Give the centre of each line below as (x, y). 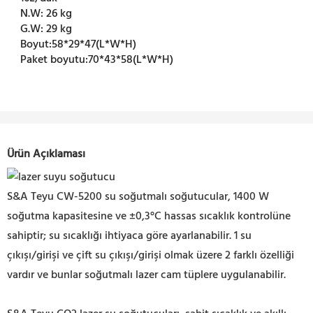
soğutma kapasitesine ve (68, 216)
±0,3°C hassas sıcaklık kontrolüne (210, 216)
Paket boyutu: (54, 60)
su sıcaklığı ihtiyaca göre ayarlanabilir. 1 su (149, 236)
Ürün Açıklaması (46, 154)
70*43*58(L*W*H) (131, 60)
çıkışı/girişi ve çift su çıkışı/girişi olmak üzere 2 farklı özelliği (151, 255)
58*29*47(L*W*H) (94, 45)
